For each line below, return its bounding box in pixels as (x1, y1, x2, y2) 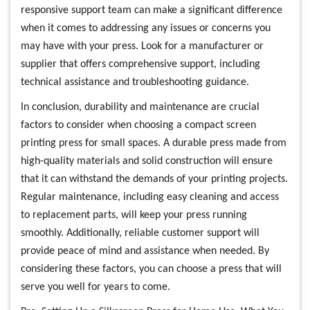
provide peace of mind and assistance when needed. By (21, 245, 269, 257)
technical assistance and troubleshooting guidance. (21, 76, 249, 88)
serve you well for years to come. (21, 281, 170, 293)
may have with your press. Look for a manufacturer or (21, 40, 264, 52)
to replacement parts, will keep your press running (21, 209, 247, 221)
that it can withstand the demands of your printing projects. (21, 173, 288, 185)
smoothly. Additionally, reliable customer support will (21, 227, 259, 239)
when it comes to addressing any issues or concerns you (21, 22, 271, 34)
